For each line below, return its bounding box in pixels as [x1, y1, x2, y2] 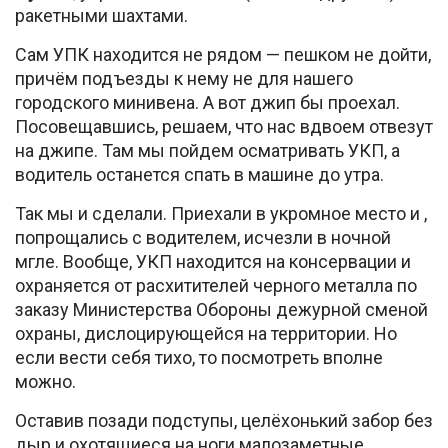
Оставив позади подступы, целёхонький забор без [15, 410, 433, 432]
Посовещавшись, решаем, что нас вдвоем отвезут [15, 116, 433, 138]
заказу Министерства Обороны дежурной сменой [15, 299, 428, 321]
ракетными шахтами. [15, 5, 188, 27]
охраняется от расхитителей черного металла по [15, 275, 417, 297]
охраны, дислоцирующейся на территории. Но [15, 323, 397, 345]
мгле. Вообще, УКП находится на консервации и [15, 251, 411, 273]
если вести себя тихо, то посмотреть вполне [15, 347, 383, 369]
